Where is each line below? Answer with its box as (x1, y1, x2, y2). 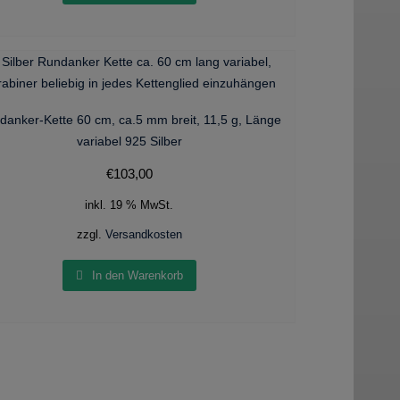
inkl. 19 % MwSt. (85, 199, 174, 212)
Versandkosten (104, 229, 182, 242)
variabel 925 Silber (76, 134, 182, 149)
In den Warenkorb (91, 268, 183, 282)
